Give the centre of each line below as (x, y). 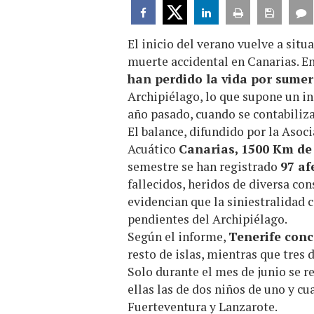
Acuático (153, 149)
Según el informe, (178, 236)
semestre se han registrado (204, 166)
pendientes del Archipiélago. (207, 219)
